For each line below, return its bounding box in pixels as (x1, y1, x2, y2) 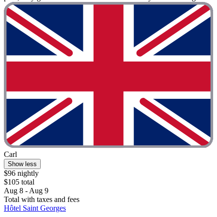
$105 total (4, 178, 34, 186)
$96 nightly (4, 169, 39, 178)
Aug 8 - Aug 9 (4, 186, 48, 195)
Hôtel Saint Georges (4, 204, 66, 213)
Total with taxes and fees (4, 195, 79, 204)
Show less (8, 160, 37, 168)
